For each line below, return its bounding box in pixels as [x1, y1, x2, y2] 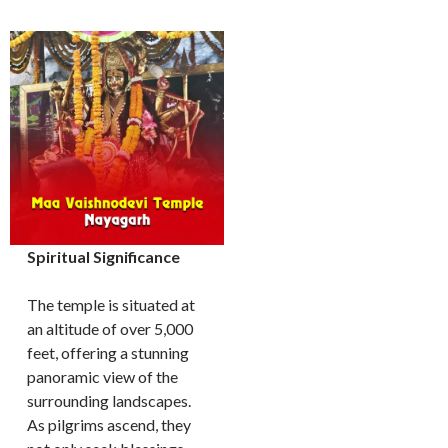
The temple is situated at [27, 295, 196, 314]
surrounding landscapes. [27, 391, 192, 410]
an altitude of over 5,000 [27, 319, 194, 338]
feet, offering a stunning [27, 343, 190, 362]
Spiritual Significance [27, 247, 181, 266]
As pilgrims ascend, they [27, 415, 192, 434]
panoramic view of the [27, 367, 179, 386]
